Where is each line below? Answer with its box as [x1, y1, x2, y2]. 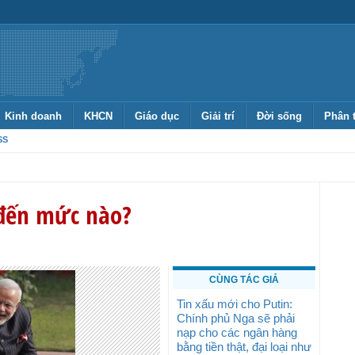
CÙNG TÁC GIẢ [209, 274, 279, 285]
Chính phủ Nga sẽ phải [177, 311, 295, 325]
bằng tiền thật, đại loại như [177, 340, 311, 353]
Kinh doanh [5, 110, 62, 122]
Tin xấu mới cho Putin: [177, 297, 292, 311]
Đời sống [257, 110, 302, 122]
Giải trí [201, 110, 235, 122]
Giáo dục [135, 110, 179, 122]
